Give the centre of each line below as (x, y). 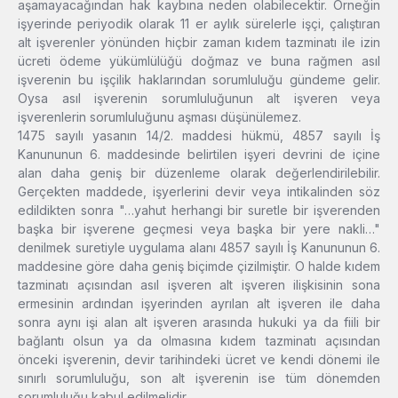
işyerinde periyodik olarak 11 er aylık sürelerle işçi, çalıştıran (199, 24)
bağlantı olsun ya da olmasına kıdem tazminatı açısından (199, 341)
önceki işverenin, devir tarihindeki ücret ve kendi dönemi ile (199, 360)
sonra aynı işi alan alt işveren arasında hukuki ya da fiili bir (199, 322)
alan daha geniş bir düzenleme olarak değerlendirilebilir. (199, 173)
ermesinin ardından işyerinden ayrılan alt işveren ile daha (199, 304)
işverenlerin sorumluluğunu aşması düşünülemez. (159, 117)
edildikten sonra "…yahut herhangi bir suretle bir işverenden (199, 211)
